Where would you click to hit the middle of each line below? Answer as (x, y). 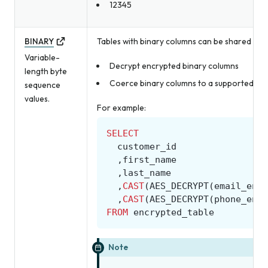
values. (37, 99)
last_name (147, 173)
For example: (121, 107)
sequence (42, 85)
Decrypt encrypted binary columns (174, 66)
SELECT (123, 133)
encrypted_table (174, 212)
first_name (150, 159)
